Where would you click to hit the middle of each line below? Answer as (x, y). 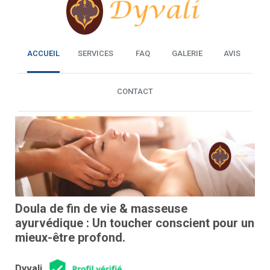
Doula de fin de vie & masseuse (101, 209)
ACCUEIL (43, 54)
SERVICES (96, 54)
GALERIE (187, 54)
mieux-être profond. (70, 238)
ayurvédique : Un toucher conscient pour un (134, 223)
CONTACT (135, 92)
